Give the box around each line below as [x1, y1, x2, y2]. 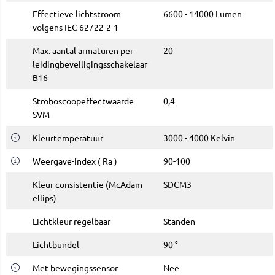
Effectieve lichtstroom [33, 8, 121, 20]
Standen [163, 215, 195, 227]
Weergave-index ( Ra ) [33, 155, 117, 167]
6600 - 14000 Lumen [163, 8, 242, 20]
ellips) [33, 192, 56, 204]
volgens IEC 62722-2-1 [33, 21, 118, 33]
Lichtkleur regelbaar [33, 215, 110, 227]
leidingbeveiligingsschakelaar [33, 58, 147, 70]
